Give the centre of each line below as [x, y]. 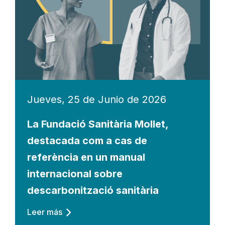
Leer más [45, 212]
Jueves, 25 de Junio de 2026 [97, 99]
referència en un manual [86, 157]
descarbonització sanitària [93, 190]
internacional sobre [75, 174]
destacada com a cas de [87, 140]
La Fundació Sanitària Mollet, [98, 124]
